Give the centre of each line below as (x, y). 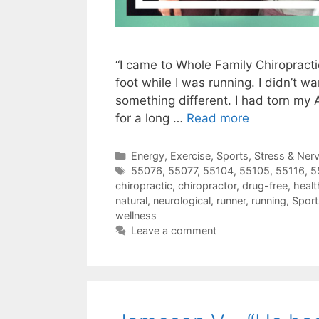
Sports (232, 156)
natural (131, 201)
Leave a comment (173, 231)
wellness (136, 216)
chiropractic (144, 186)
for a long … (151, 119)
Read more (218, 119)
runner (231, 201)
